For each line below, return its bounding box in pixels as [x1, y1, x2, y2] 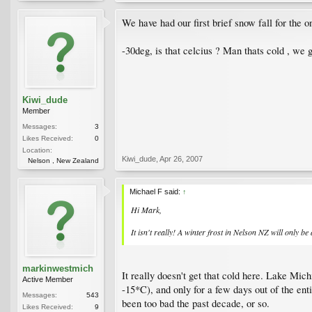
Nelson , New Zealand [28, 156, 99, 164]
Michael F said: [130, 187, 182, 196]
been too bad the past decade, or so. [122, 297, 270, 311]
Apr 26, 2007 [159, 154, 203, 163]
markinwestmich [22, 263, 93, 274]
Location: [22, 146, 52, 154]
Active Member [22, 274, 73, 283]
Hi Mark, [131, 203, 162, 215]
